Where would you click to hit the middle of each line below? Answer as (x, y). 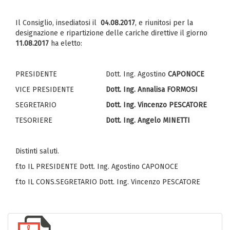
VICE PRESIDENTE (45, 90)
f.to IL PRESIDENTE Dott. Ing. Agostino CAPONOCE (97, 167)
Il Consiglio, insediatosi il (58, 23)
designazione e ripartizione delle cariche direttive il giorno (111, 33)
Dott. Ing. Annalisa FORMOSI (152, 90)
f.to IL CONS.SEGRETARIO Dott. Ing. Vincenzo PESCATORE (108, 182)
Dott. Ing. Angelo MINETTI (148, 120)
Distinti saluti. (37, 151)
